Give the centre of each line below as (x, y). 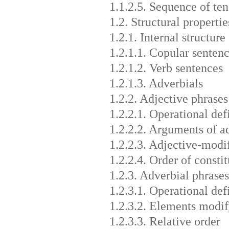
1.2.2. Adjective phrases (168, 98)
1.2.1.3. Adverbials (156, 83)
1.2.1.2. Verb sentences (166, 68)
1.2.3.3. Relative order (165, 221)
